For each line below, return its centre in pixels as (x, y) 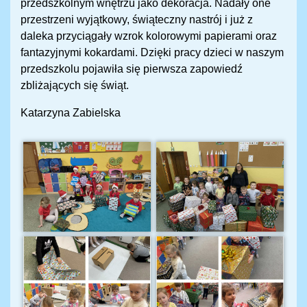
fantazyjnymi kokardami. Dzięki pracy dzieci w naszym (152, 53)
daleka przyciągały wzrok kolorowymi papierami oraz (149, 36)
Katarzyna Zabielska (71, 113)
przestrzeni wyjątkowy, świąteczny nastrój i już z (137, 20)
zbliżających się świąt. (75, 86)
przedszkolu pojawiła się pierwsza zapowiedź (132, 69)
